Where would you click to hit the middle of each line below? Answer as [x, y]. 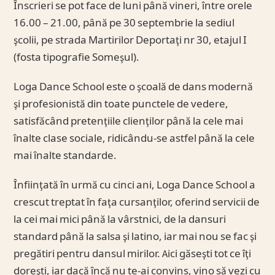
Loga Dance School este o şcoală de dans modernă [134, 87]
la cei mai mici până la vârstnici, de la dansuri [120, 220]
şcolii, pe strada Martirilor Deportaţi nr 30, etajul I [130, 41]
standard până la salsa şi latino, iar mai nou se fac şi [135, 237]
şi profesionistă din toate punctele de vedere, [121, 105]
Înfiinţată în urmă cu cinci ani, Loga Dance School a [135, 186]
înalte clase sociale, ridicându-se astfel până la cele [134, 139]
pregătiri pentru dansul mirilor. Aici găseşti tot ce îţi [133, 254]
